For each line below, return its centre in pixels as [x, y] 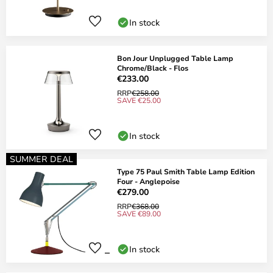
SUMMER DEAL [41, 159]
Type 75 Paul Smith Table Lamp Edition [186, 171]
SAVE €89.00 [139, 213]
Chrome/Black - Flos [153, 68]
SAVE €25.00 [139, 100]
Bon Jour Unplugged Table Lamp [175, 58]
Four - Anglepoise [148, 181]
